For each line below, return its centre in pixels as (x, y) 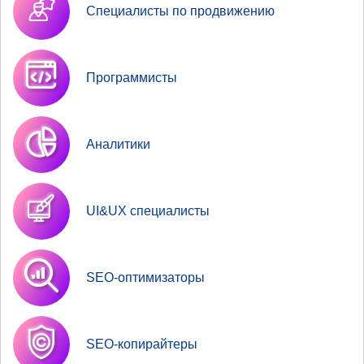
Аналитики (118, 144)
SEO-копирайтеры (142, 344)
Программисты (132, 77)
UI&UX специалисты (148, 210)
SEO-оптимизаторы (145, 277)
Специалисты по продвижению (180, 11)
